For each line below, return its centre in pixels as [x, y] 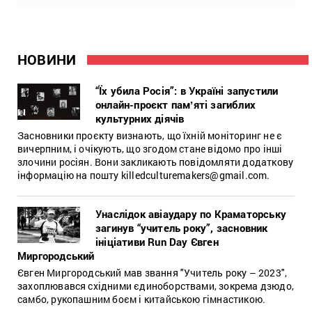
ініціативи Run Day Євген [157, 241]
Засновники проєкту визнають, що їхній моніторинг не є [150, 135]
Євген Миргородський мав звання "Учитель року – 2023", [153, 272]
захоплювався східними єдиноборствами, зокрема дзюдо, [156, 286]
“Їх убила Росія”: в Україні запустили [187, 90]
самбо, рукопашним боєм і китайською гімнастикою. [142, 299]
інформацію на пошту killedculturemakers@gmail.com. [144, 175]
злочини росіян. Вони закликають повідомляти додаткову [156, 162]
